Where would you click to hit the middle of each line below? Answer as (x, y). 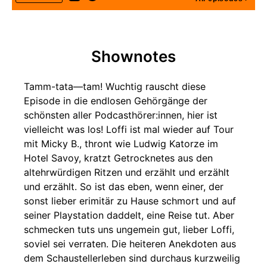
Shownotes (133, 56)
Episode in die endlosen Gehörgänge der (116, 101)
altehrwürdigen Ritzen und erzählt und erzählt (127, 172)
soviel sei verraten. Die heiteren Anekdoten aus (130, 244)
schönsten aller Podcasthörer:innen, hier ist (121, 115)
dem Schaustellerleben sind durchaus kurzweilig (132, 258)
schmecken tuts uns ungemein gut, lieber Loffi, (129, 229)
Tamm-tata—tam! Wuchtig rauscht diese (115, 86)
